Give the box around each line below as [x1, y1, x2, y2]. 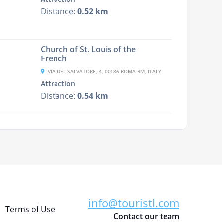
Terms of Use [5, 204, 55, 215]
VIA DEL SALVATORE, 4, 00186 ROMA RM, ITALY [47, 68, 161, 75]
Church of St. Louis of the [40, 44, 136, 55]
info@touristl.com [88, 195, 179, 210]
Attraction [40, 79, 75, 88]
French [40, 53, 67, 64]
